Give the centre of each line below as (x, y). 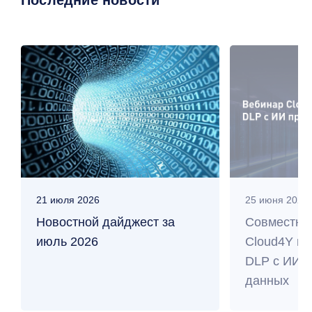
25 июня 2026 (277, 200)
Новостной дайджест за (106, 222)
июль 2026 (67, 242)
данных (267, 281)
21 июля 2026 (68, 200)
